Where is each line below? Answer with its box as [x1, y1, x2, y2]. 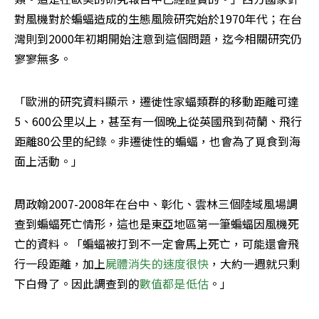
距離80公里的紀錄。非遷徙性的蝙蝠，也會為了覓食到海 [14, 132, 300, 150]
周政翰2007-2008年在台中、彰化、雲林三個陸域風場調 [14, 195, 298, 213]
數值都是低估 [140, 275, 209, 293]
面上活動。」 [14, 152, 83, 170]
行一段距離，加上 [14, 255, 105, 273]
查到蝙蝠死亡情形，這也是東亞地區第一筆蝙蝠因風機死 [14, 215, 299, 233]
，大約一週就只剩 [209, 255, 300, 273]
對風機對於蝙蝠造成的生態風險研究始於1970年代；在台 [14, 10, 302, 28]
